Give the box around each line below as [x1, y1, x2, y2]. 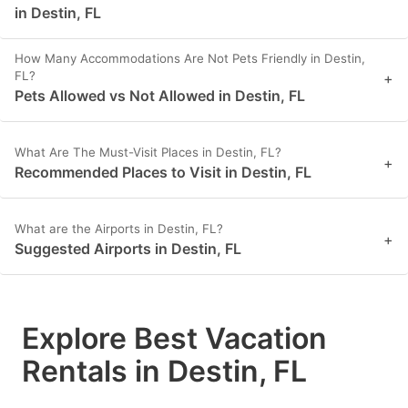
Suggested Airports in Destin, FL [15, 239, 241, 258]
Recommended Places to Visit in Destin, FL [15, 162, 311, 181]
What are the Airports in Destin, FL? [15, 220, 223, 236]
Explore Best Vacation [22, 320, 327, 356]
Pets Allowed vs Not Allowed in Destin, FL [15, 86, 305, 105]
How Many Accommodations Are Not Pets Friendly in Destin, [15, 50, 365, 66]
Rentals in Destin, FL [22, 352, 307, 389]
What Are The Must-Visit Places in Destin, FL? [15, 144, 281, 159]
